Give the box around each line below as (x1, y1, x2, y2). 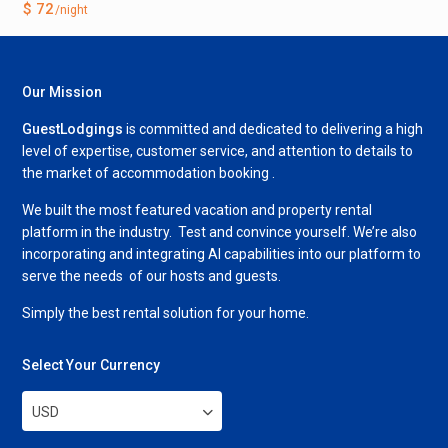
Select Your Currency (22, 356, 161, 373)
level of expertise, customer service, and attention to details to (22, 142, 414, 159)
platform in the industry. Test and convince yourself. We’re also (22, 223, 418, 240)
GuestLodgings (22, 120, 124, 137)
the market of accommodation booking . (22, 164, 276, 181)
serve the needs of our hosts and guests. (22, 267, 282, 284)
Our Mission (22, 83, 103, 100)
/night (52, 2, 89, 17)
